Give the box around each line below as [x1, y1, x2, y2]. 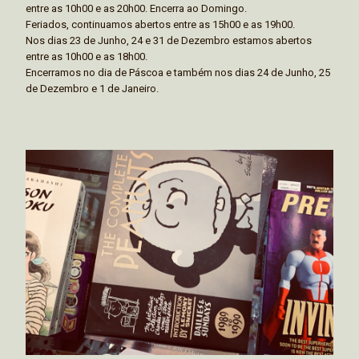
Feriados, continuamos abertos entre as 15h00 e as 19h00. [26, 18, 295, 30]
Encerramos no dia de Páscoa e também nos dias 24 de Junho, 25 [26, 66, 330, 79]
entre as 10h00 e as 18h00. [26, 50, 147, 63]
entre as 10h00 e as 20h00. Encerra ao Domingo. [26, 2, 247, 14]
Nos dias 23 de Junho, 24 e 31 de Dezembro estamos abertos [26, 34, 312, 46]
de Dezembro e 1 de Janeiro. [26, 82, 159, 95]
